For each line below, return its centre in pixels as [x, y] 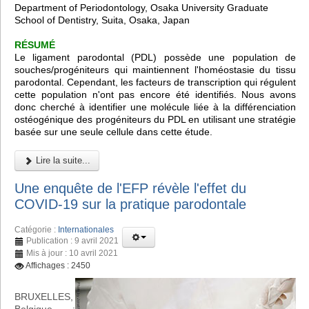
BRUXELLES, [44, 297]
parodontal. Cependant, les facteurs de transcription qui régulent [155, 82]
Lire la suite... [62, 160]
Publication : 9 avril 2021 [72, 241]
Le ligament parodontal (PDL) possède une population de [155, 57]
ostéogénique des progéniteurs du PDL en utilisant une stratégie [155, 119]
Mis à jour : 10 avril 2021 [72, 253]
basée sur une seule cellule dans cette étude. [113, 131]
